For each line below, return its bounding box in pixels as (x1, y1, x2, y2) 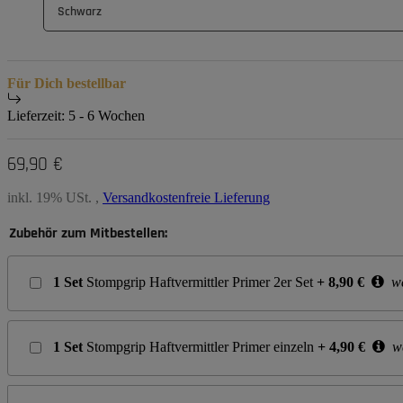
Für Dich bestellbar (7, 76, 126, 92)
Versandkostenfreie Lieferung (103, 190, 270, 206)
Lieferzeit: (7, 108, 68, 124)
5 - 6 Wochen (68, 108, 145, 124)
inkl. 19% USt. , (7, 190, 103, 206)
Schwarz (58, 3, 102, 20)
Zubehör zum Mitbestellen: (9, 224, 167, 244)
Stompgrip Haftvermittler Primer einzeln (86, 339, 314, 355)
